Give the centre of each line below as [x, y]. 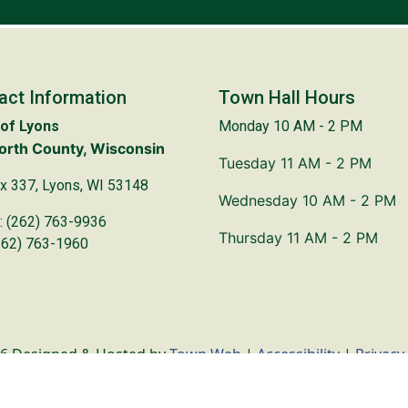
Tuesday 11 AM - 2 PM [295, 163]
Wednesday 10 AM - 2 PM [307, 200]
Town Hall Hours [287, 97]
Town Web [205, 354]
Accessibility [298, 354]
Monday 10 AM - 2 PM [291, 126]
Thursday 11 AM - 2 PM [298, 237]
